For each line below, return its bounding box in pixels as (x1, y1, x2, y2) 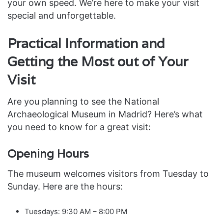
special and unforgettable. (7, 10, 116, 21)
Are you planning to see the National (7, 96, 159, 107)
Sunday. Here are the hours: (7, 181, 123, 192)
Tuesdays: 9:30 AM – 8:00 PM (25, 206, 127, 216)
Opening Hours (7, 146, 89, 162)
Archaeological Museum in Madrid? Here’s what (7, 109, 203, 120)
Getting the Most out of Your (7, 53, 188, 70)
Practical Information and (7, 34, 165, 52)
